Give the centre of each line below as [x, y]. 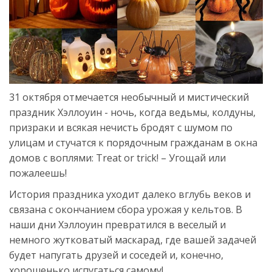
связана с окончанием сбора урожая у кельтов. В [126, 210]
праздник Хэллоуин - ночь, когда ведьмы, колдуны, [132, 113]
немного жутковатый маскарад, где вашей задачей [133, 240]
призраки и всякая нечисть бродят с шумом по [121, 128]
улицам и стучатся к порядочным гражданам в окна [133, 143]
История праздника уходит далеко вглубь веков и [130, 195]
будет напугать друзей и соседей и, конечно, [116, 255]
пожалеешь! [38, 173]
